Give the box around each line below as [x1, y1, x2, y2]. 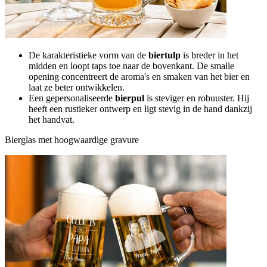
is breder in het [181, 49, 238, 60]
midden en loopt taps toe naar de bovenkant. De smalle [29, 60, 234, 71]
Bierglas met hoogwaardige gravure [5, 134, 139, 145]
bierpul [115, 92, 144, 103]
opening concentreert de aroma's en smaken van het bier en [29, 71, 250, 82]
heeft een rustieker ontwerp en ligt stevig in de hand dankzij [29, 103, 252, 114]
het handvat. [29, 114, 74, 125]
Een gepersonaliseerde [29, 92, 115, 103]
